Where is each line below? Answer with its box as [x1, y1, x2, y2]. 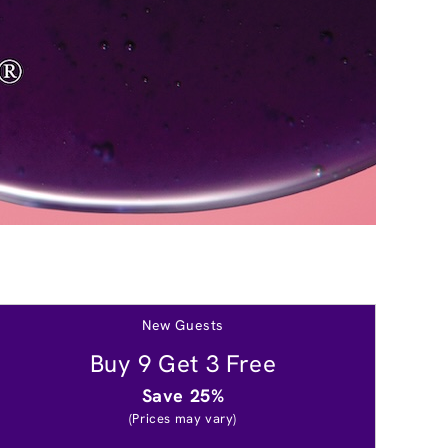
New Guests [142, 315, 224, 334]
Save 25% [141, 383, 225, 407]
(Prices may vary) [128, 409, 238, 427]
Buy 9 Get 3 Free [89, 347, 277, 379]
